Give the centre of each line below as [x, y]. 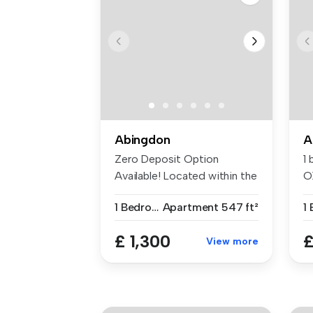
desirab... [136, 192]
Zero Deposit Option [167, 159]
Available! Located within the [186, 175]
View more [232, 241]
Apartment [191, 207]
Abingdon [143, 139]
